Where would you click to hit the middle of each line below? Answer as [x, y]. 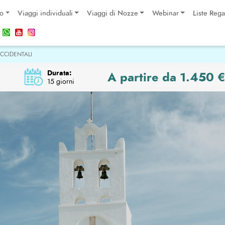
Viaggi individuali [45, 13]
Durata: [59, 73]
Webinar [165, 13]
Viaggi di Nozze [112, 13]
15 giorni [61, 81]
